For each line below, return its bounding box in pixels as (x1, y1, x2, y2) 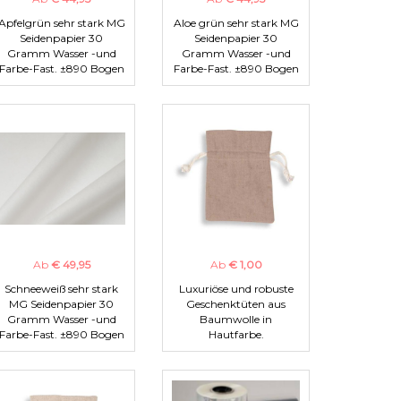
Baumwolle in (200, 312, 272, 327)
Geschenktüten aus (186, 297, 286, 311)
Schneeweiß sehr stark (4, 282, 118, 296)
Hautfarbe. (208, 328, 264, 342)
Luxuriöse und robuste (178, 282, 294, 296)
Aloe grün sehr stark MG (173, 16, 299, 30)
